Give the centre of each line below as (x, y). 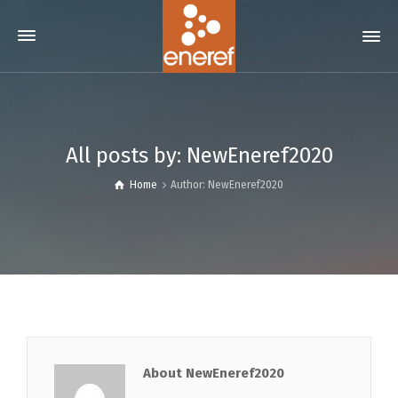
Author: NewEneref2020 (227, 185)
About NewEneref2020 (214, 373)
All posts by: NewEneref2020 (199, 155)
